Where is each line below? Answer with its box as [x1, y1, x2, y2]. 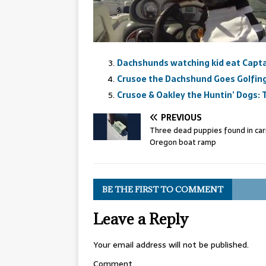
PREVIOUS [161, 111, 202, 125]
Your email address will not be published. [93, 238, 249, 252]
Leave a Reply [93, 209, 188, 229]
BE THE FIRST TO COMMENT [102, 184, 223, 195]
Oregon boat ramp [150, 136, 216, 149]
